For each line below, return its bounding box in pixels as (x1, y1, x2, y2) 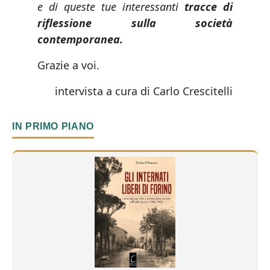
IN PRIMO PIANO (12, 121, 94, 132)
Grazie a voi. (37, 58, 99, 73)
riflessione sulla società (37, 16, 233, 31)
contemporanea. (37, 32, 123, 47)
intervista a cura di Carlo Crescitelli (55, 84, 233, 99)
